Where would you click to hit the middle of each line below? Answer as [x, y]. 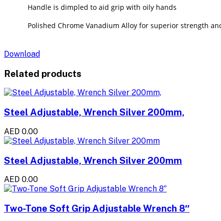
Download [22, 54]
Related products [43, 73]
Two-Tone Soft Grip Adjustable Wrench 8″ [97, 208]
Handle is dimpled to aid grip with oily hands [102, 7]
